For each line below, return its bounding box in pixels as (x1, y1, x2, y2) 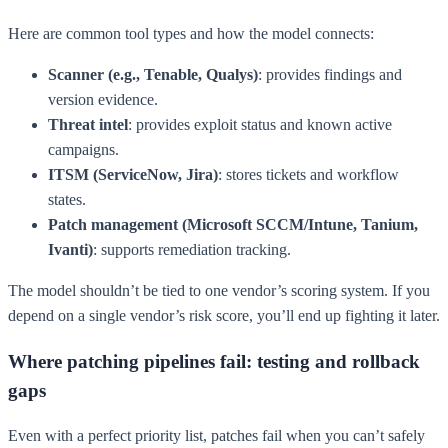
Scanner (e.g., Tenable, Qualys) (48, 65, 258, 83)
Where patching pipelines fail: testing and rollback (8, 350, 420, 372)
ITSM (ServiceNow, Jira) (48, 165, 218, 183)
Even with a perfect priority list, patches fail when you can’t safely (8, 427, 425, 445)
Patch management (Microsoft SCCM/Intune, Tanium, (48, 215, 418, 233)
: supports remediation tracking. (93, 240, 291, 258)
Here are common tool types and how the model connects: (8, 24, 374, 42)
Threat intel (48, 115, 128, 133)
